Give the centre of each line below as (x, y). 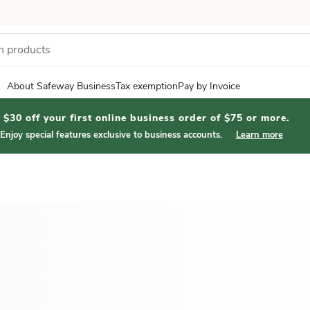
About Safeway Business (61, 86)
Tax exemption (147, 86)
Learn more (259, 135)
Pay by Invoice (209, 86)
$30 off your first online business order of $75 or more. (147, 118)
